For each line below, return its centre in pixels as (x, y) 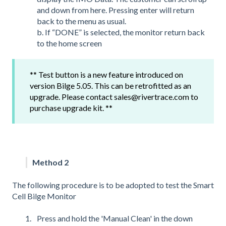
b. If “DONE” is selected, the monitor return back (121, 32)
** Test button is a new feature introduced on (106, 74)
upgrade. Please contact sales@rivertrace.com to (114, 96)
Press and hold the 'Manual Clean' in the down (115, 218)
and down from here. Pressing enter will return (116, 10)
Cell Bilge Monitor (44, 196)
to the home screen (69, 43)
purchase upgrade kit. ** (72, 107)
